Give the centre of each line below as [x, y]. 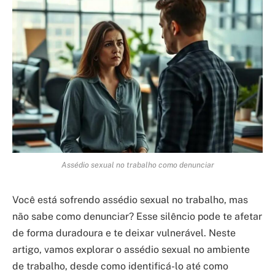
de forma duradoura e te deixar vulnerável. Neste [124, 233]
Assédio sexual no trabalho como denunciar [137, 165]
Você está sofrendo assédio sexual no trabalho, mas [130, 199]
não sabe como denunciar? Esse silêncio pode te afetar [137, 216]
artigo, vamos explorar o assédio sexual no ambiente [131, 249]
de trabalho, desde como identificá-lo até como [120, 266]
